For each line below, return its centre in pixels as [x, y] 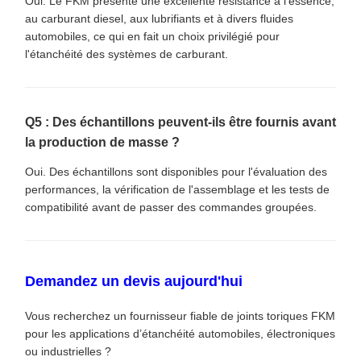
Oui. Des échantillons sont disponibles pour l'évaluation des [176, 171]
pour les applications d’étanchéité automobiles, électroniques [180, 333]
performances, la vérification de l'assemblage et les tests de [177, 189]
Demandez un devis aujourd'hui [134, 281]
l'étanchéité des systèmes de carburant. [127, 54]
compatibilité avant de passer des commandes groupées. [171, 207]
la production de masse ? [102, 142]
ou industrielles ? [68, 351]
